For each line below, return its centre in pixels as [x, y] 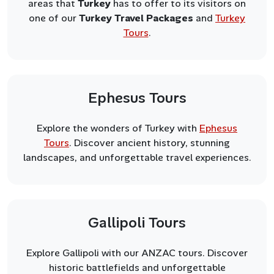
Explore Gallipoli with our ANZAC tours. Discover [137, 253]
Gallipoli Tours [137, 222]
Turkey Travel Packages [136, 18]
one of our [54, 18]
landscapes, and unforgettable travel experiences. [137, 157]
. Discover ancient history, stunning [150, 143]
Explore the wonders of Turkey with [118, 128]
